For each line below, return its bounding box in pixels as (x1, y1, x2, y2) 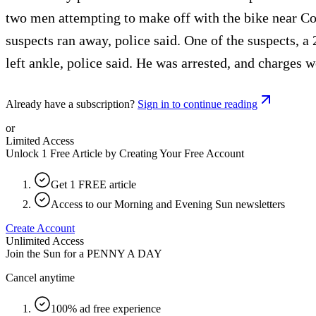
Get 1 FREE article (51, 178, 136, 190)
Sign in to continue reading (138, 97, 257, 110)
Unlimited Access (6, 234, 84, 247)
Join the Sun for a (6, 247, 84, 260)
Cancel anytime (6, 271, 75, 284)
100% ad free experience (51, 302, 161, 315)
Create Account (6, 221, 75, 234)
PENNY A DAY (87, 247, 162, 260)
